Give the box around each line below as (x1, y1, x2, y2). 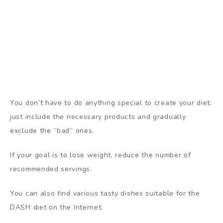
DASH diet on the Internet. (10, 202, 104, 212)
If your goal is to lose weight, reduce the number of (10, 150, 191, 160)
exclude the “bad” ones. (10, 126, 95, 136)
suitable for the (145, 188, 200, 198)
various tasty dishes (73, 188, 146, 198)
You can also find (10, 188, 73, 198)
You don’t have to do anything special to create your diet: (10, 98, 212, 108)
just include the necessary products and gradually (10, 112, 186, 122)
